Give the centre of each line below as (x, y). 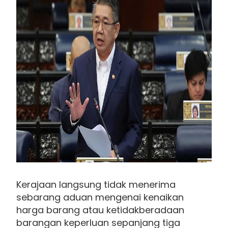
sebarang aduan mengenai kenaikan (100, 197)
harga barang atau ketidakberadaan (100, 210)
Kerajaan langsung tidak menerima (96, 185)
